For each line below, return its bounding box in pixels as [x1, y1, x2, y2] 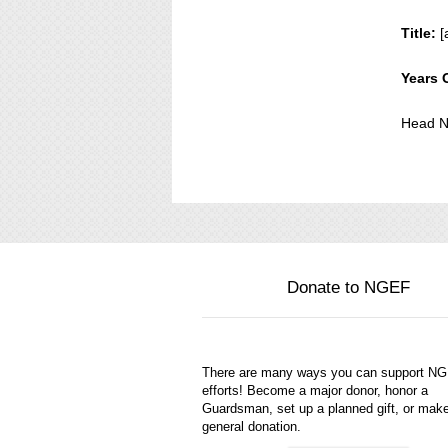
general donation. [202, 419, 301, 434]
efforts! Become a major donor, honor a [202, 383, 428, 398]
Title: [401, 25, 437, 41]
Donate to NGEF [286, 278, 410, 297]
